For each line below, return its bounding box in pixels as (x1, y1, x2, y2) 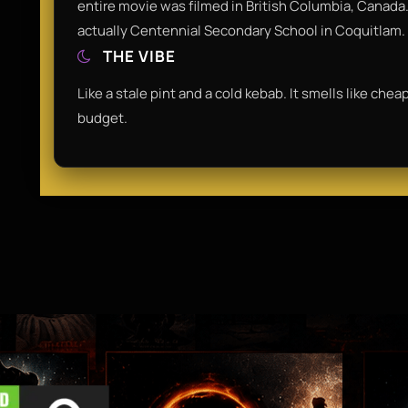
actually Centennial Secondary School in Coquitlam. (77, 20, 405, 40)
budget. (77, 107, 127, 127)
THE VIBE (99, 45, 176, 66)
